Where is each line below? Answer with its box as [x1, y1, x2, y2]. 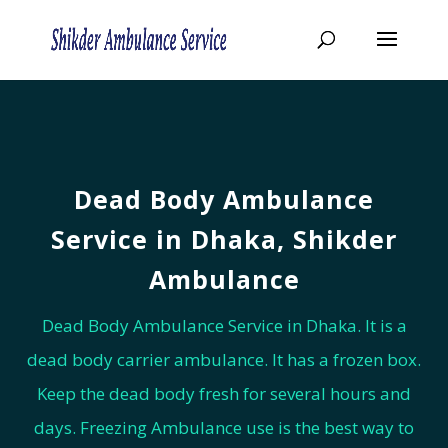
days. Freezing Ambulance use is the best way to [34, 416, 414, 439]
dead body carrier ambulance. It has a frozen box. [27, 348, 421, 371]
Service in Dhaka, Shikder [51, 222, 397, 256]
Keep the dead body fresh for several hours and [37, 382, 411, 405]
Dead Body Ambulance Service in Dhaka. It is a [41, 314, 407, 337]
